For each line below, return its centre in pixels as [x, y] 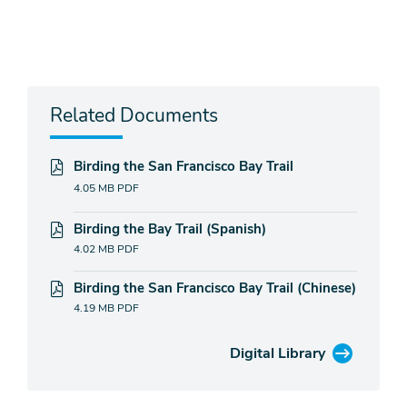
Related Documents [134, 116]
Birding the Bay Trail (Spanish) [170, 229]
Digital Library [278, 354]
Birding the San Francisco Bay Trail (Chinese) [215, 288]
